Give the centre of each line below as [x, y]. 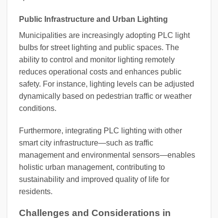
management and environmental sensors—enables [107, 155]
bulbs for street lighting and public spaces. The [99, 47]
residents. [36, 191]
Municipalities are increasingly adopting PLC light [104, 35]
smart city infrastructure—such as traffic [86, 143]
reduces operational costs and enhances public [100, 72]
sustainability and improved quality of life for [94, 179]
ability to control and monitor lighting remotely [97, 59]
